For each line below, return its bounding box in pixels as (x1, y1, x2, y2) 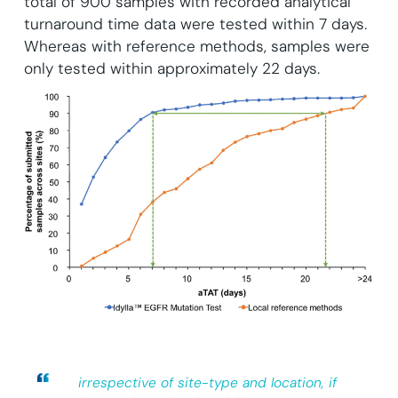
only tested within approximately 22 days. (23, 59, 320, 79)
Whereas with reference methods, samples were (23, 36, 370, 57)
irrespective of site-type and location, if (77, 374, 337, 393)
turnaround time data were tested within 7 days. (23, 14, 367, 35)
